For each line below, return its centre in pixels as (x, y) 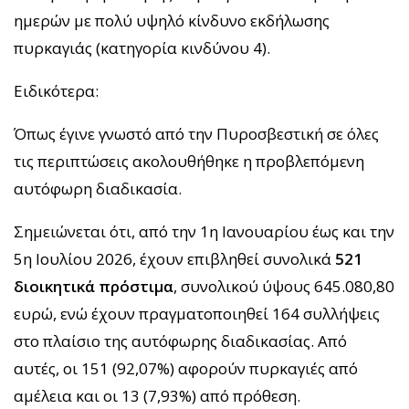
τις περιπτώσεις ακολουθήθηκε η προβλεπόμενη (189, 161)
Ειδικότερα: (56, 90)
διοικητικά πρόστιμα (94, 286)
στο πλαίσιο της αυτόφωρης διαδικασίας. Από (180, 341)
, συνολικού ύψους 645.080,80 (284, 286)
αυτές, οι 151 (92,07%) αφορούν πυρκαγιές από (186, 368)
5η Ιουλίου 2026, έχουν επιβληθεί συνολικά (174, 258)
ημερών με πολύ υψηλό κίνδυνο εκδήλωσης (172, 20)
